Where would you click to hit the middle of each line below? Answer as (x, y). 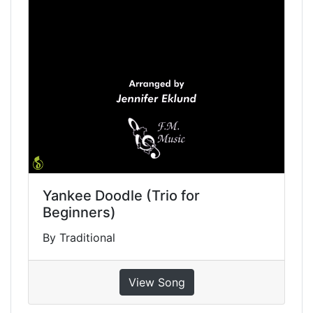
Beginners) (79, 212)
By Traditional (79, 237)
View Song (156, 282)
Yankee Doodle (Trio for (121, 195)
